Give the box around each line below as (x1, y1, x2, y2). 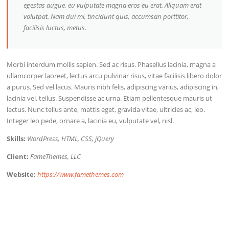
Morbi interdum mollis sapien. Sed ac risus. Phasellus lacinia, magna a (7, 59, 216, 69)
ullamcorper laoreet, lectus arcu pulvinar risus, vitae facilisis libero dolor (7, 71, 222, 80)
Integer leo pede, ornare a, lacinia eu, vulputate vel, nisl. (7, 116, 174, 125)
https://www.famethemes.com (37, 169, 124, 179)
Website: (7, 169, 38, 179)
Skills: (7, 133, 28, 143)
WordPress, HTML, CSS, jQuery (27, 133, 114, 143)
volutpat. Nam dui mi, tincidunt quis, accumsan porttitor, (24, 11, 189, 21)
